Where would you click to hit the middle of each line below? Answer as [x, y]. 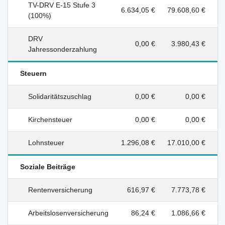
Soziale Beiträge [47, 167]
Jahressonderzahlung [62, 49]
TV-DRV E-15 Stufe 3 [62, 5]
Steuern [33, 73]
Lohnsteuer [46, 143]
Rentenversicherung [60, 190]
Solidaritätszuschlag [60, 96]
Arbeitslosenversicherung [68, 213]
